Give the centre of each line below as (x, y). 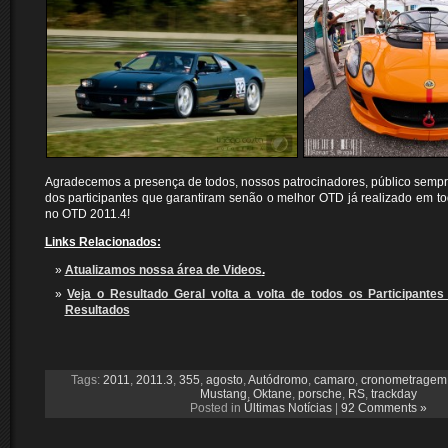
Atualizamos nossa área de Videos (163, 270)
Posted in (217, 408)
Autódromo (277, 380)
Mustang (223, 394)
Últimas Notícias (288, 408)
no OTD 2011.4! (87, 214)
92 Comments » (384, 408)
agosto (224, 380)
